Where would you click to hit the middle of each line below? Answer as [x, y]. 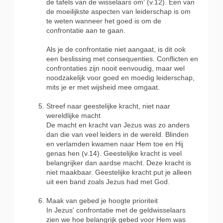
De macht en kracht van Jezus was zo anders [118, 125]
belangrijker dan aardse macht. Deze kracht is [119, 163]
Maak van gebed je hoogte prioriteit [102, 201]
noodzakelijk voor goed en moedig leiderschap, [120, 78]
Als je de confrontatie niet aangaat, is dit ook [116, 49]
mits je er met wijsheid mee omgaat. [103, 87]
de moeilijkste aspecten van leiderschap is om [118, 11]
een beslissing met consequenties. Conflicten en [122, 59]
